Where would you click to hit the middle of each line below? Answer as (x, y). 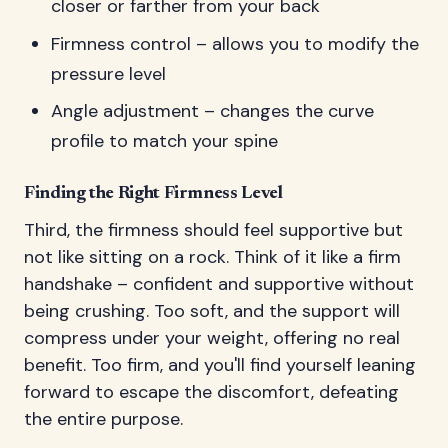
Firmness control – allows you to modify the (235, 43)
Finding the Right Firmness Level (153, 193)
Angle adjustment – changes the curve (212, 110)
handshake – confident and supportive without (219, 283)
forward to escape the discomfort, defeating (211, 391)
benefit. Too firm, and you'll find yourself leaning (220, 364)
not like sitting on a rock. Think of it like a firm (212, 256)
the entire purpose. (103, 418)
